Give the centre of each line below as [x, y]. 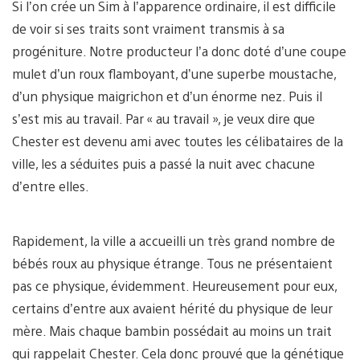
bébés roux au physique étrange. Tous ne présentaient [172, 263]
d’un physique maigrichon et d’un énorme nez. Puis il [167, 96]
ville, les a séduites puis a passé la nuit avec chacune [164, 163]
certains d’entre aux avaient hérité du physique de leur [172, 308]
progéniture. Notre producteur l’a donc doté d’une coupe [179, 51]
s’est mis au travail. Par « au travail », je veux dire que [164, 118]
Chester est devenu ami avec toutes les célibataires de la [178, 141]
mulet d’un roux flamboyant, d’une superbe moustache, [174, 73]
